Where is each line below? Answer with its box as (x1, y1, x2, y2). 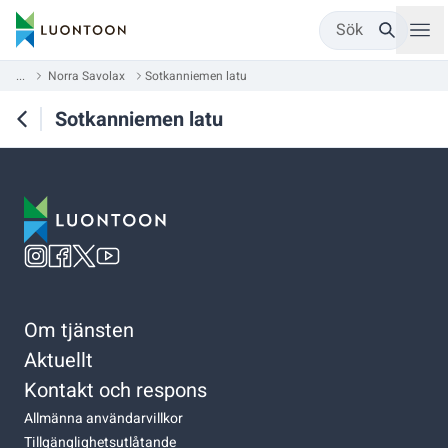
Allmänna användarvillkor (24, 407, 183, 429)
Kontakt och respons (24, 375, 207, 405)
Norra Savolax (48, 67, 125, 85)
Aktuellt (24, 345, 93, 375)
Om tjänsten (24, 315, 134, 345)
